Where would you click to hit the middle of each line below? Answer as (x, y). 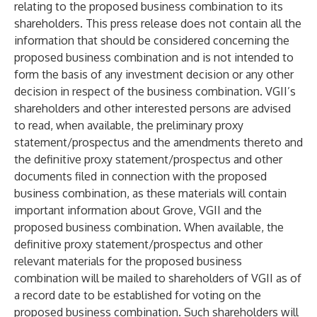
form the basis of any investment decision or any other (154, 74)
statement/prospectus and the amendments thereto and (158, 142)
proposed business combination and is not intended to (154, 57)
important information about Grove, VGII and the (138, 210)
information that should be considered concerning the (152, 40)
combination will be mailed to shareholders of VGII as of (158, 278)
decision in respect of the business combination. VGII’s (155, 91)
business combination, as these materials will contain (150, 193)
